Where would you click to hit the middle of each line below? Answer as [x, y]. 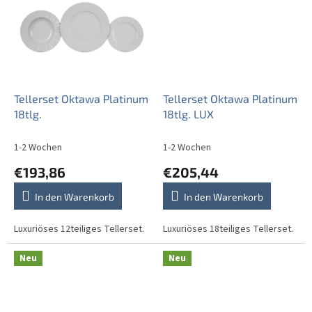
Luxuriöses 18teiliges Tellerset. [228, 229]
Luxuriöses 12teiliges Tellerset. [79, 229]
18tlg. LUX [188, 114]
